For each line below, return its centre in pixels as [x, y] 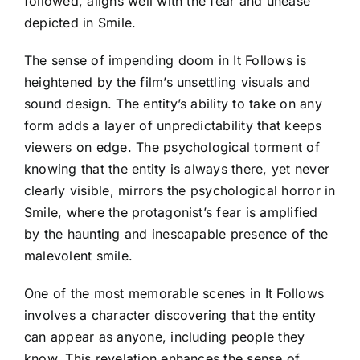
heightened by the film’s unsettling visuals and [168, 82]
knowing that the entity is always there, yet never [177, 168]
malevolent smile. [79, 255]
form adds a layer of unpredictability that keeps [173, 125]
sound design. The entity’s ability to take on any [173, 103]
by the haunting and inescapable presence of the [176, 233]
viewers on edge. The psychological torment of [172, 147]
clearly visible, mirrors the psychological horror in [180, 190]
